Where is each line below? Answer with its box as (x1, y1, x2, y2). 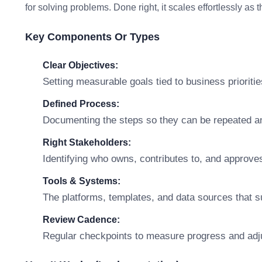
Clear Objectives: (43, 60, 118, 70)
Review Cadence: (43, 215, 120, 225)
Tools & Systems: (43, 176, 120, 186)
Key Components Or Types (25, 31, 160, 43)
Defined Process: (43, 99, 119, 109)
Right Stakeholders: (43, 137, 131, 147)
